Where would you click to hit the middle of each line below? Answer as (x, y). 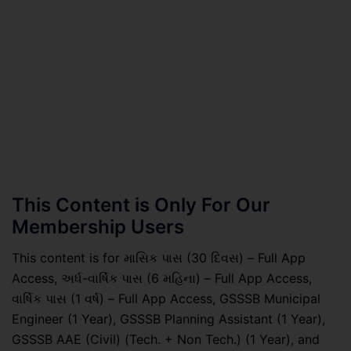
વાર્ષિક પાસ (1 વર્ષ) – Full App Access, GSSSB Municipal (166, 298)
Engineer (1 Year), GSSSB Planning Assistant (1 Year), (168, 318)
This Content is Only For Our (141, 204)
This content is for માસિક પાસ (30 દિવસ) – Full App (159, 257)
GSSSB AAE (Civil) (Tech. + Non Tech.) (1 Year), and (166, 339)
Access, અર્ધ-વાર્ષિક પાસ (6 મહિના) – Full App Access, (162, 278)
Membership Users (98, 226)
